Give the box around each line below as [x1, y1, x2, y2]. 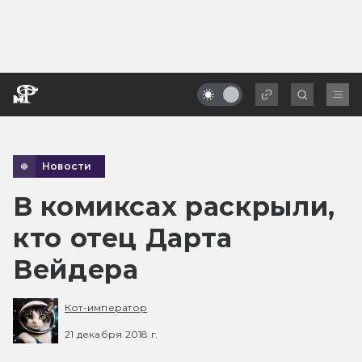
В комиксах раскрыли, [13, 190, 335, 222]
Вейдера [13, 253, 139, 285]
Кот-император [65, 301, 148, 314]
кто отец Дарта [13, 221, 233, 254]
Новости [42, 159, 92, 172]
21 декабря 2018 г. [65, 327, 158, 340]
